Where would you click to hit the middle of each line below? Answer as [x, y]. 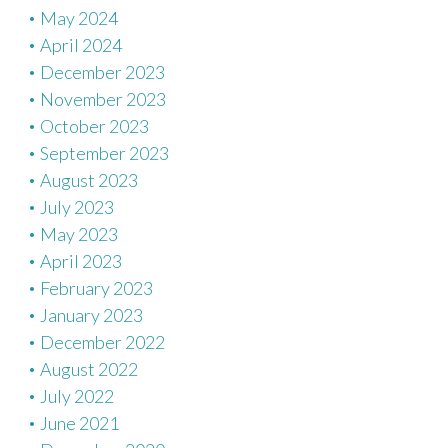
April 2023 [81, 261]
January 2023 [91, 315]
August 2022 [89, 369]
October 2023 [94, 126]
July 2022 [77, 396]
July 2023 [77, 207]
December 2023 [102, 72]
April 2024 [81, 45]
